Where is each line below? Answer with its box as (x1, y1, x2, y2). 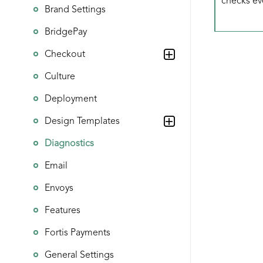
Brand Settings (45, 5, 106, 15)
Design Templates (45, 117, 120, 126)
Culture (45, 72, 75, 82)
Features (45, 206, 80, 215)
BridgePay (45, 28, 87, 37)
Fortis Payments (45, 228, 110, 238)
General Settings (45, 251, 114, 260)
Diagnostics (45, 139, 94, 149)
